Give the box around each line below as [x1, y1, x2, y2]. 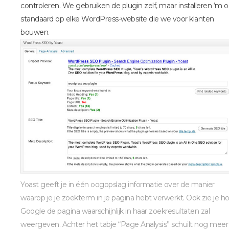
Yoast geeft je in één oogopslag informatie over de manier [20, 180, 215, 190]
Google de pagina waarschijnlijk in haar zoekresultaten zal [20, 207, 210, 216]
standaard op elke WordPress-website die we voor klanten [20, 14, 214, 24]
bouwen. [20, 28, 50, 37]
